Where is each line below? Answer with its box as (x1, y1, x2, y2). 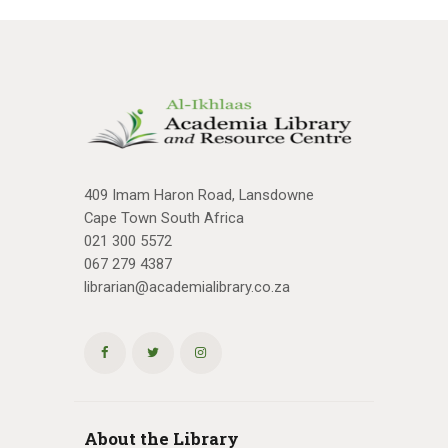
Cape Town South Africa (84, 209, 244, 228)
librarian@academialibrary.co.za (84, 278, 290, 297)
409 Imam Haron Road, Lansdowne (84, 186, 314, 205)
